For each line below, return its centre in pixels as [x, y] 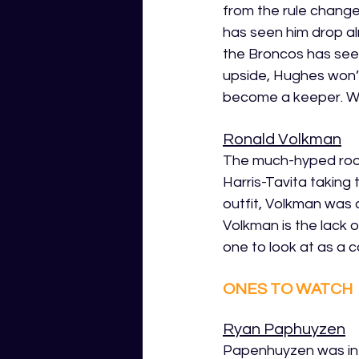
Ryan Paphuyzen [284, 329]
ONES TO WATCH [288, 289]
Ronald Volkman [282, 139]
